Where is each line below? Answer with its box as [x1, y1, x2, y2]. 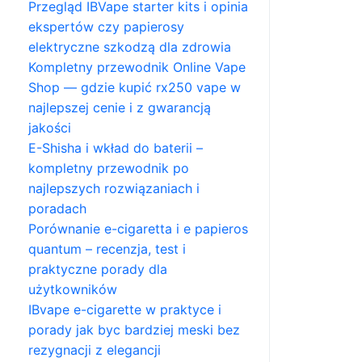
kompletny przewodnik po [28, 160, 189, 176]
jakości [28, 120, 71, 136]
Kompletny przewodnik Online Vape [28, 59, 246, 75]
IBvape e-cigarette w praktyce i [28, 301, 221, 318]
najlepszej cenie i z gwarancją [28, 99, 211, 116]
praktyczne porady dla [28, 261, 167, 277]
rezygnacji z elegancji [28, 342, 161, 358]
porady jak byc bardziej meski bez [28, 322, 240, 338]
